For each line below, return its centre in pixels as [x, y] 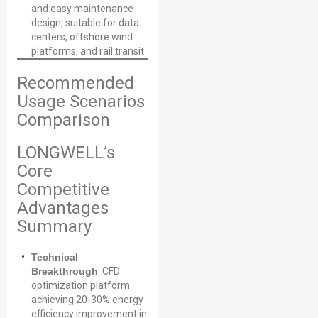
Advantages [63, 208]
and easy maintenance [82, 9]
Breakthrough [65, 271]
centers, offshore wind [82, 37]
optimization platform [81, 285]
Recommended [76, 83]
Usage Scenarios [81, 102]
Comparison [64, 120]
